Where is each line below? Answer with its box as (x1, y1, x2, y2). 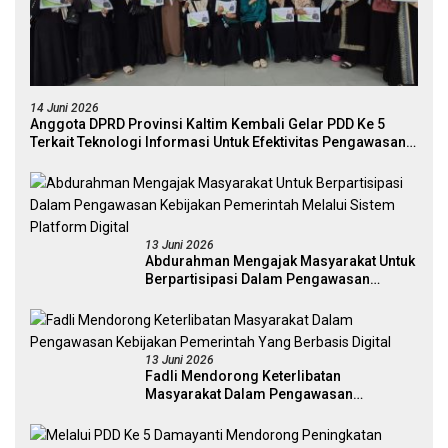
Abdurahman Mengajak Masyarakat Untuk (145, 253, 415, 270)
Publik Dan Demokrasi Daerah (30, 152, 223, 169)
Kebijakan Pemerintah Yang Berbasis (145, 404, 386, 421)
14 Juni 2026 (30, 101, 99, 116)
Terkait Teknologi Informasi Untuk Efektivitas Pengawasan (30, 134, 406, 151)
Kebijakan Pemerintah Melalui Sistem (145, 289, 388, 306)
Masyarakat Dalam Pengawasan (145, 386, 353, 403)
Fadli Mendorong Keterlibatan (145, 368, 341, 385)
